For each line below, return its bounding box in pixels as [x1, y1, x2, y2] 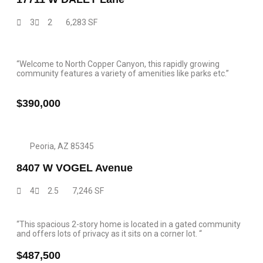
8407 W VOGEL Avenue [16, 162, 133, 174]
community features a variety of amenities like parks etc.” [16, 69, 229, 78]
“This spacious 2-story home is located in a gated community [16, 220, 241, 229]
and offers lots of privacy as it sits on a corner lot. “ [16, 229, 202, 238]
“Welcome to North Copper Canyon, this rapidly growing [16, 59, 220, 69]
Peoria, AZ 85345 [29, 141, 94, 151]
